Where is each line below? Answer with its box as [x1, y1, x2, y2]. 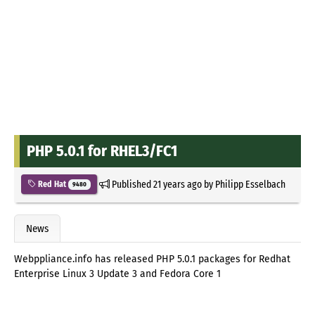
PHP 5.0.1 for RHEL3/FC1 [27, 141, 177, 160]
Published [109, 177, 153, 191]
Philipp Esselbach [214, 177, 285, 191]
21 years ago [153, 177, 202, 191]
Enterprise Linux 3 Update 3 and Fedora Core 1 [14, 268, 221, 281]
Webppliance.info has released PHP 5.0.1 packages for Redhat [14, 253, 290, 266]
